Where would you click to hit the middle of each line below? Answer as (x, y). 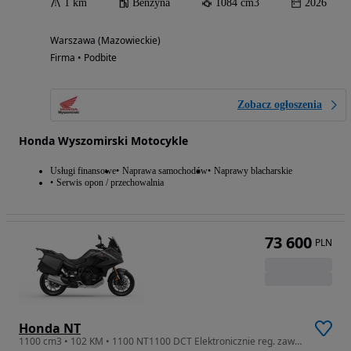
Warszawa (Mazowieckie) (105, 40)
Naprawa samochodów (165, 171)
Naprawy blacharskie (253, 171)
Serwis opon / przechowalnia (110, 183)
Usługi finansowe (83, 171)
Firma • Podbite (83, 58)
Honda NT (50, 328)
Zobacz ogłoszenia (280, 105)
